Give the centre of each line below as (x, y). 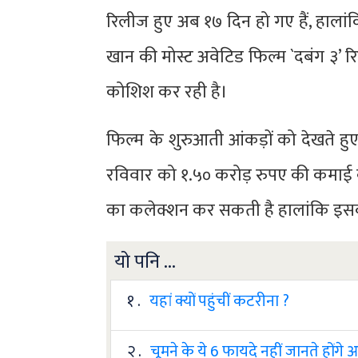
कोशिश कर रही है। (167, 93)
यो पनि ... (145, 263)
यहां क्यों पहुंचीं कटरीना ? (220, 302)
